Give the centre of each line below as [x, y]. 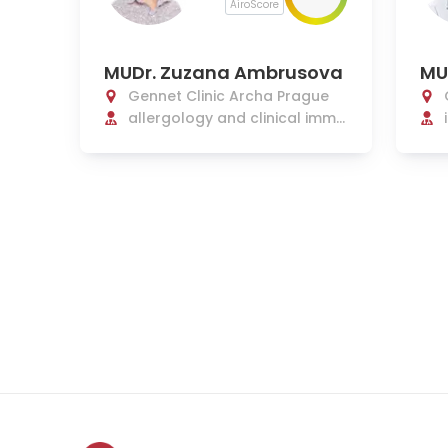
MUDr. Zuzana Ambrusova [223, 72]
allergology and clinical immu [236, 118]
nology [153, 140]
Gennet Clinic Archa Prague [228, 96]
